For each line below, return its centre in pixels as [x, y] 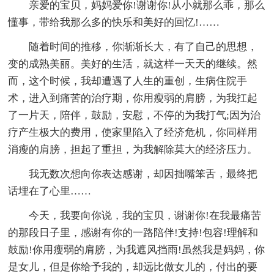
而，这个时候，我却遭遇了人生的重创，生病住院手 [128, 81]
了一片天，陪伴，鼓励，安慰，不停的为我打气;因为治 [135, 115]
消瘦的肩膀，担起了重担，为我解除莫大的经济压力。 [133, 149]
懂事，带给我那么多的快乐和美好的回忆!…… [114, 22]
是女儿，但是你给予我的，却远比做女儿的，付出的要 [133, 267]
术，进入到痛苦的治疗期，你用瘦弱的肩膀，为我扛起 [133, 98]
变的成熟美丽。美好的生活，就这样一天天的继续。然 [133, 64]
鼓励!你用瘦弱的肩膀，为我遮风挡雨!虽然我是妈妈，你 [137, 250]
